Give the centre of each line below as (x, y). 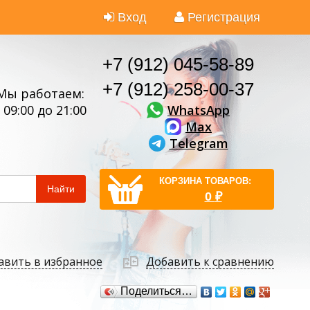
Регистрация (224, 17)
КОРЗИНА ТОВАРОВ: (205, 181)
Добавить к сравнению (210, 262)
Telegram (199, 143)
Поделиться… (156, 291)
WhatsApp (199, 110)
